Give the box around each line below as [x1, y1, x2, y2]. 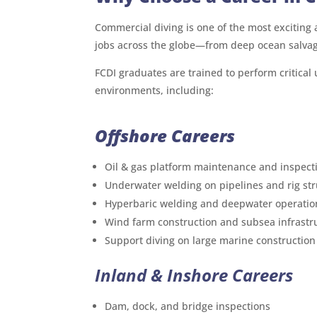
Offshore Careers [95, 123, 236, 147]
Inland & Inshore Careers [95, 263, 294, 287]
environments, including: [95, 83, 214, 98]
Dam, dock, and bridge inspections [105, 299, 271, 313]
